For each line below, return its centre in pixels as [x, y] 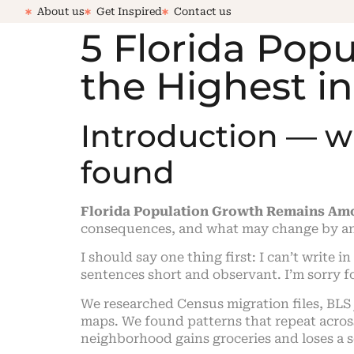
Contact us [203, 11]
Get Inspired [129, 11]
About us [61, 11]
